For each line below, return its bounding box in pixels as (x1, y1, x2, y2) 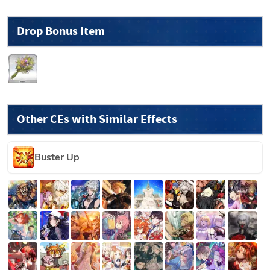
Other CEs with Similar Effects (17, 110, 177, 127)
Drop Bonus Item (17, 22, 105, 39)
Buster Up (34, 150, 80, 164)
